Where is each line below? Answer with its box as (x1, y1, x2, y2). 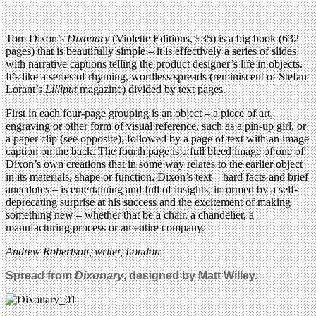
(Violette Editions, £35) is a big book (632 (109, 32, 299, 45)
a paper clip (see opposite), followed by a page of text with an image (6, 133, 309, 145)
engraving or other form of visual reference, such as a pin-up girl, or (6, 120, 306, 133)
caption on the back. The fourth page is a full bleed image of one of (6, 145, 304, 158)
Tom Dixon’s (6, 32, 67, 45)
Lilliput (45, 83, 80, 96)
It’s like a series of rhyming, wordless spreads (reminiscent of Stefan (6, 71, 307, 83)
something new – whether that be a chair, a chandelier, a (6, 209, 254, 221)
